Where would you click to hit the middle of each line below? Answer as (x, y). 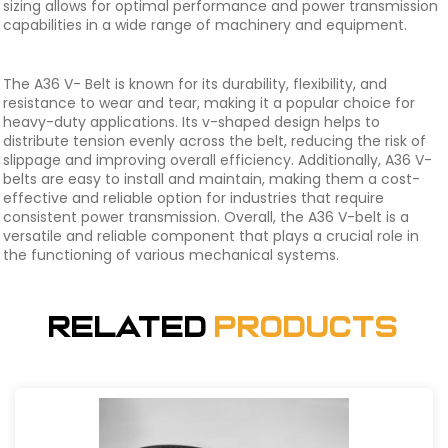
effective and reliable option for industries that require (193, 198)
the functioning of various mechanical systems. (171, 255)
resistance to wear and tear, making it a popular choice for (209, 103)
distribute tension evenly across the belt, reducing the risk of (214, 141)
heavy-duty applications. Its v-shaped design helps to (191, 122)
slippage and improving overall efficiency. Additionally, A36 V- (217, 160)
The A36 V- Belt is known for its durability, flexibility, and (195, 84)
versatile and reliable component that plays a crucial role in (211, 236)
